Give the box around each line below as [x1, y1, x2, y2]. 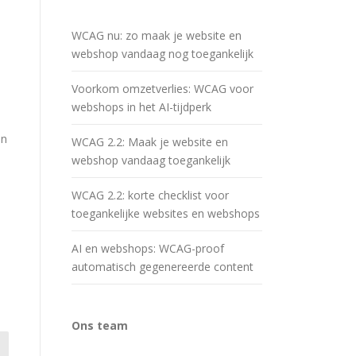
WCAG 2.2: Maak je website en [72, 134, 228, 149]
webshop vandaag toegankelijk [72, 153, 230, 168]
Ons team [72, 318, 128, 333]
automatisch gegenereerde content [72, 259, 253, 274]
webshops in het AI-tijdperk [72, 99, 211, 114]
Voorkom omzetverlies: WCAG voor [72, 81, 253, 96]
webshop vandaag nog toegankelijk [72, 46, 253, 61]
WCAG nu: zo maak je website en [72, 28, 242, 43]
